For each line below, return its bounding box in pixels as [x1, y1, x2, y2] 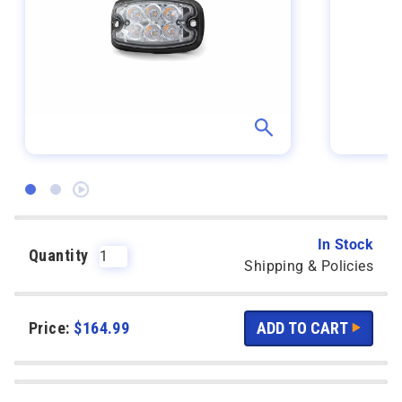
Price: [29, 319, 74, 337]
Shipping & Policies [244, 258, 373, 275]
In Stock [317, 236, 373, 253]
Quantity [29, 246, 93, 265]
